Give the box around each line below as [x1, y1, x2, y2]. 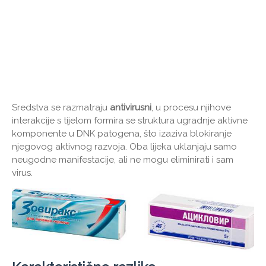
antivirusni [110, 102, 151, 113]
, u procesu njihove [151, 102, 231, 113]
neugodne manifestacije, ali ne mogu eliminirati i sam [12, 154, 233, 165]
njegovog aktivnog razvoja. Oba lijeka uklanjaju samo [12, 141, 237, 152]
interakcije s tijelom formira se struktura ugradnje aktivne [12, 115, 248, 126]
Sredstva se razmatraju [12, 102, 110, 113]
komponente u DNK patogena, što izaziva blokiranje [12, 128, 232, 139]
